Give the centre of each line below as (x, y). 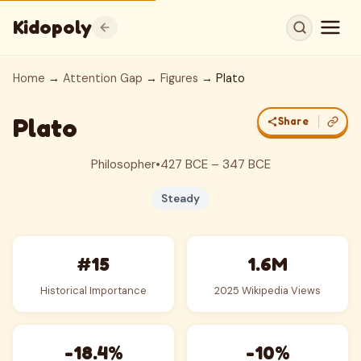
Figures (179, 78)
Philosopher (123, 164)
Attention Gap (103, 78)
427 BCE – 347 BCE (215, 164)
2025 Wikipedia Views (268, 290)
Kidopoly (52, 27)
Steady (180, 199)
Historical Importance (93, 290)
